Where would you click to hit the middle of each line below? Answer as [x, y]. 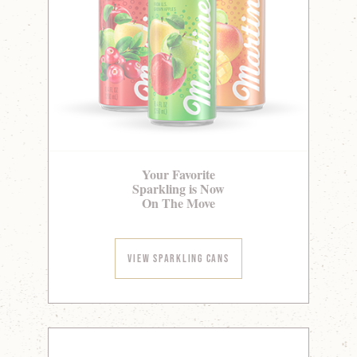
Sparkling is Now [178, 189]
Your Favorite [178, 175]
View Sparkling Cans [178, 259]
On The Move [178, 203]
